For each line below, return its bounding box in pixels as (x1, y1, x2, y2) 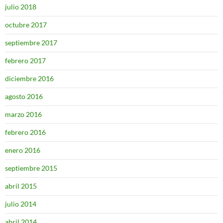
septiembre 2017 (5, 38, 57, 47)
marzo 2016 (5, 110, 42, 118)
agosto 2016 (5, 92, 43, 101)
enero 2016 (5, 146, 40, 154)
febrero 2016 (5, 128, 46, 136)
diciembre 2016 (5, 74, 54, 83)
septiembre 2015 (5, 164, 57, 172)
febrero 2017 (5, 56, 46, 65)
